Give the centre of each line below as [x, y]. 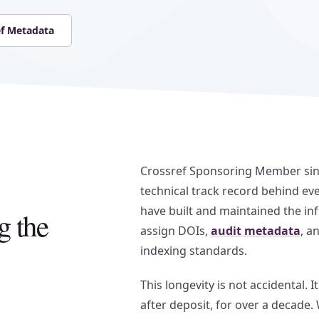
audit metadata [255, 231]
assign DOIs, [175, 231]
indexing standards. [193, 251]
